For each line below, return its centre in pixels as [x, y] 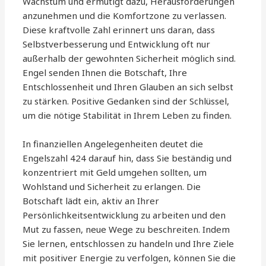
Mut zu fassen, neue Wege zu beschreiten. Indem [126, 229]
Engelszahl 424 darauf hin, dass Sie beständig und [127, 158]
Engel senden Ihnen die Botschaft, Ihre [105, 73]
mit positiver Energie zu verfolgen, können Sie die [129, 258]
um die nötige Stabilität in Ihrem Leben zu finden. [127, 115]
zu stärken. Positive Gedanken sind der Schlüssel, [126, 101]
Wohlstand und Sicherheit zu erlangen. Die [112, 187]
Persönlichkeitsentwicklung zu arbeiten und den [124, 215]
